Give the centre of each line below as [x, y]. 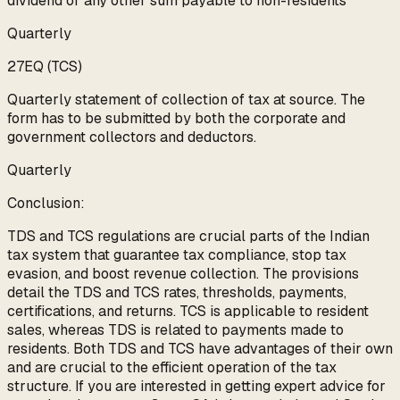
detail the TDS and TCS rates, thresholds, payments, [177, 293]
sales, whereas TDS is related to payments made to [175, 330]
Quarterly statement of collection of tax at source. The [186, 100]
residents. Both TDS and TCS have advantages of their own [200, 349]
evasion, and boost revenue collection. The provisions [183, 274]
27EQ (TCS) [45, 67]
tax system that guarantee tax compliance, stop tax [177, 255]
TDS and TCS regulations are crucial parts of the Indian [188, 237]
